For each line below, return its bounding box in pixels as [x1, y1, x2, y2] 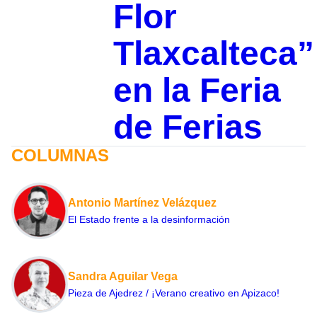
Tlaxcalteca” [113, 34, 314, 72]
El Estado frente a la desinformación [68, 213, 230, 225]
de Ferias [113, 108, 263, 146]
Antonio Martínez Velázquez [68, 196, 217, 209]
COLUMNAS [11, 145, 109, 165]
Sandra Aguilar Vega [68, 270, 178, 282]
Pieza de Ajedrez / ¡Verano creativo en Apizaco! [68, 287, 279, 299]
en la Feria [113, 71, 281, 109]
